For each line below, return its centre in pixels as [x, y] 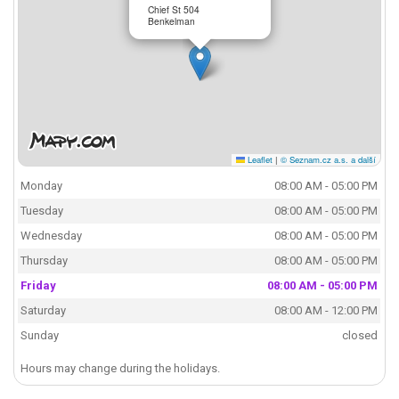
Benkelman [172, 20]
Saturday [44, 311]
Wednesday [52, 236]
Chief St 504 [174, 9]
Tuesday [42, 211]
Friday [39, 286]
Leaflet [258, 159]
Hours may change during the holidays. [121, 369]
